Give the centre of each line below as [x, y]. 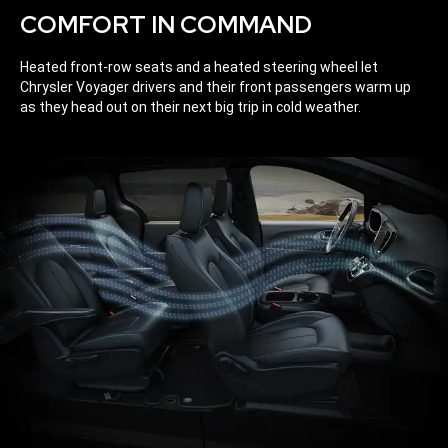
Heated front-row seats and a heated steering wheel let [199, 66]
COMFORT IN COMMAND [166, 24]
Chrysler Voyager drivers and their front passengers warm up [215, 86]
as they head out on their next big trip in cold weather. [190, 106]
